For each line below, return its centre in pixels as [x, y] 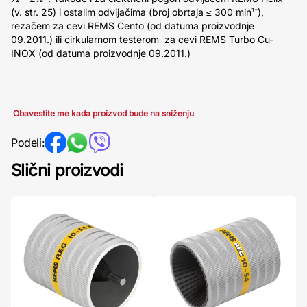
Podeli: [28, 143]
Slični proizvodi [67, 170]
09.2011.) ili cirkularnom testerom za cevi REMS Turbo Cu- [142, 39]
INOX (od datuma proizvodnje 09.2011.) [101, 53]
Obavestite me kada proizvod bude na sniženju [103, 113]
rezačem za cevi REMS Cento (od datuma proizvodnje [133, 26]
